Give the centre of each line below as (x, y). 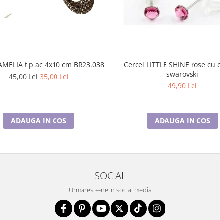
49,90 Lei (182, 86)
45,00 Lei (24, 76)
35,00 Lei (54, 76)
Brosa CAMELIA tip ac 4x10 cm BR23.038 (89, 65)
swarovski (182, 74)
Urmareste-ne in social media (110, 190)
